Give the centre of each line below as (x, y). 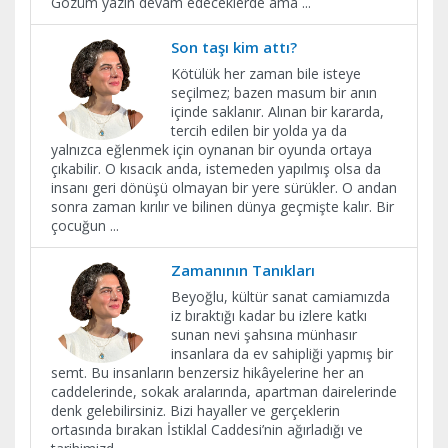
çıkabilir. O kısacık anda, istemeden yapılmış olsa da (216, 168)
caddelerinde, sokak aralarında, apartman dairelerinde (224, 391)
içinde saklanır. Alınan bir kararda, (277, 111)
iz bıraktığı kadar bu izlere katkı (269, 315)
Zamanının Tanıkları (243, 269)
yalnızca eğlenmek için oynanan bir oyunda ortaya (211, 149)
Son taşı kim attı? (234, 46)
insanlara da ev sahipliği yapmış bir (282, 353)
